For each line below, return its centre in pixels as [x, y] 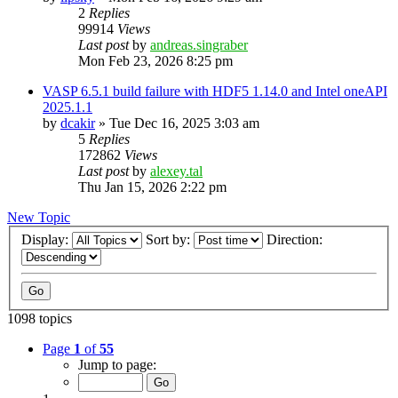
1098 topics [40, 319]
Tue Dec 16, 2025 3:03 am [184, 123]
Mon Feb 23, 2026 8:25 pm [155, 60]
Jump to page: [117, 365]
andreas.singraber [199, 44]
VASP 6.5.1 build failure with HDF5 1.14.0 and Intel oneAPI [215, 91]
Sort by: [170, 240]
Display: [47, 240]
